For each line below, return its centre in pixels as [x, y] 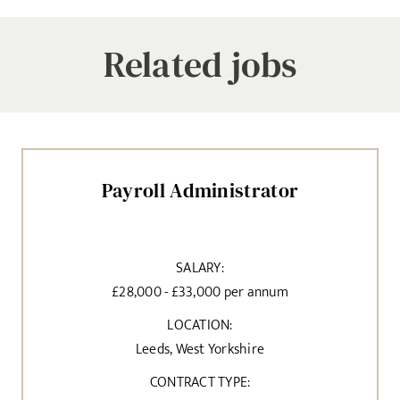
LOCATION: [200, 325]
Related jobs [200, 64]
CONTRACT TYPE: [200, 382]
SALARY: [200, 268]
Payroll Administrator [200, 190]
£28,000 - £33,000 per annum [200, 292]
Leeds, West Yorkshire [200, 349]
